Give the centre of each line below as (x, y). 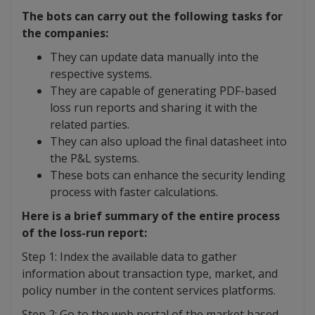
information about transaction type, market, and (150, 274)
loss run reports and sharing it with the (154, 108)
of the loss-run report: (84, 233)
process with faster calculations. (134, 192)
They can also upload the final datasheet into (168, 142)
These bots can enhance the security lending (168, 175)
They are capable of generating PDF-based (163, 91)
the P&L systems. (95, 159)
